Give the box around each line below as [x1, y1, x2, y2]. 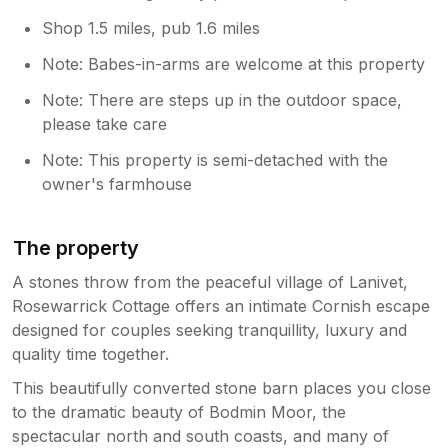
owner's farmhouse [42, 173, 193, 194]
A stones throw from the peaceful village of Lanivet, [12, 271, 408, 292]
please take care [42, 113, 168, 134]
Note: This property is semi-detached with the [42, 149, 389, 170]
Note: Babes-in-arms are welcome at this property [42, 53, 426, 74]
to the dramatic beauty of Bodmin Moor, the [12, 401, 346, 422]
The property [13, 235, 140, 260]
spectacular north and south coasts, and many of [12, 425, 389, 446]
